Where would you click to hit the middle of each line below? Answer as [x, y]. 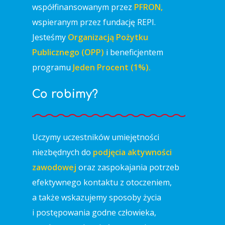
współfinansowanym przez [83, 7]
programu [52, 67]
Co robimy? [65, 94]
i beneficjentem [134, 52]
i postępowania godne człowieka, [94, 212]
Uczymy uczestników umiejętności [96, 137]
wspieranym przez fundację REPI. [94, 22]
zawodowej [54, 167]
